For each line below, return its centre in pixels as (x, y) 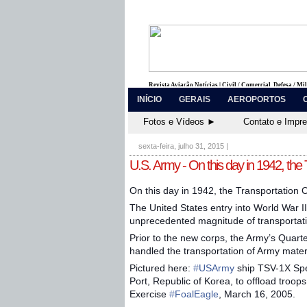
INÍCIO (149, 99)
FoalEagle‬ (197, 294)
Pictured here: (160, 268)
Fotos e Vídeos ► (180, 122)
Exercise (148, 294)
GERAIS (195, 99)
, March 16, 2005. (257, 294)
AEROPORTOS (257, 99)
